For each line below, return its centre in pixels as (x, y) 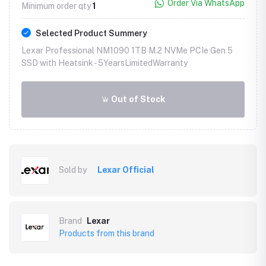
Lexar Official (126, 170)
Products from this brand (107, 233)
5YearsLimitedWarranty (143, 63)
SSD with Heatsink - (60, 63)
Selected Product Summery (91, 33)
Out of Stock (137, 99)
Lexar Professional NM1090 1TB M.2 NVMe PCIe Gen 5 (127, 50)
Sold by (73, 170)
